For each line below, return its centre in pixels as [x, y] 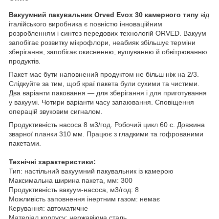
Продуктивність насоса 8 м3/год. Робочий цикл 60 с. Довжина [107, 124]
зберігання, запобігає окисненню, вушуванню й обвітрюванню [108, 52]
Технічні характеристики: [52, 162]
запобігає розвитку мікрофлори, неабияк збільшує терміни [102, 42]
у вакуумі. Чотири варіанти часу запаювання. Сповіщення [101, 102]
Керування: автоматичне [48, 208]
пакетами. [25, 143]
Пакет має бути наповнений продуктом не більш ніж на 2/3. [104, 74]
